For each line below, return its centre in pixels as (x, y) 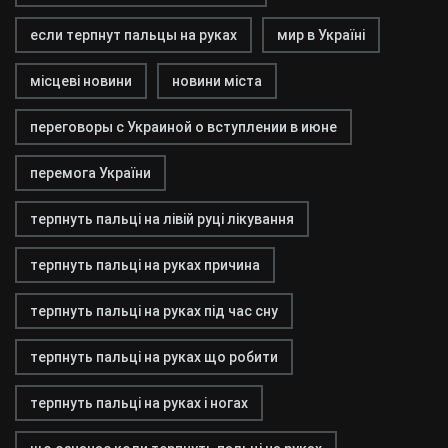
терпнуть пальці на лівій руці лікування (162, 219)
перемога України (90, 173)
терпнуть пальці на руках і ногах (139, 403)
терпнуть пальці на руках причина (145, 265)
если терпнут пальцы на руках (133, 35)
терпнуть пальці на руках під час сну (154, 311)
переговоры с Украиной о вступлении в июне (183, 127)
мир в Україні (321, 35)
